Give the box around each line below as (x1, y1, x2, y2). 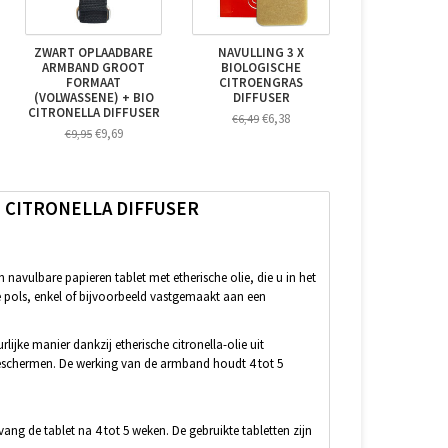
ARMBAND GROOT (42, 58, 146, 76)
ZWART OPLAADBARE (34, 43, 154, 61)
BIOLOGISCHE (221, 58, 302, 76)
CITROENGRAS (219, 73, 304, 91)
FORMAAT (66, 73, 122, 91)
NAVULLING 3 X (218, 43, 305, 61)
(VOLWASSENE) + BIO (33, 88, 154, 106)
